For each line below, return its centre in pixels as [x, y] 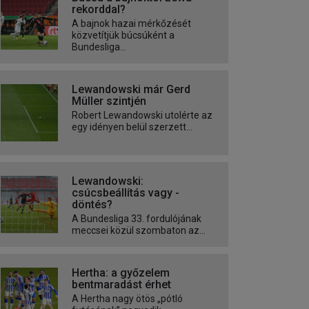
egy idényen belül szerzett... [132, 127]
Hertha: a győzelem [121, 273]
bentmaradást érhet [121, 285]
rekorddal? [99, 10]
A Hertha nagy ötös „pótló [127, 299]
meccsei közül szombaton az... [139, 231]
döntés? [92, 205]
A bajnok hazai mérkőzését [131, 24]
